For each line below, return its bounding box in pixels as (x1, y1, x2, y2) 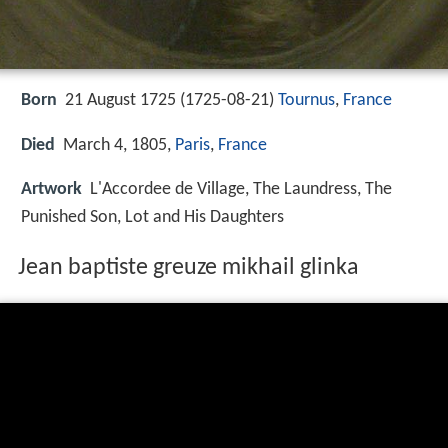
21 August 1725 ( (65, 91, 185, 111)
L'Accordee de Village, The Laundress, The (90, 179, 392, 199)
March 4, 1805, (63, 135, 175, 155)
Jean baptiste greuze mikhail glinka (17, 256, 359, 281)
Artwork (21, 179, 82, 199)
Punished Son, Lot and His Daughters (21, 207, 284, 227)
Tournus (278, 91, 335, 111)
